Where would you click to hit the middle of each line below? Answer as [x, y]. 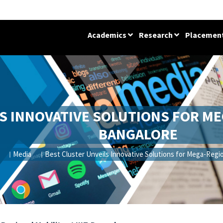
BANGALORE [138, 134]
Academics [108, 35]
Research [157, 35]
